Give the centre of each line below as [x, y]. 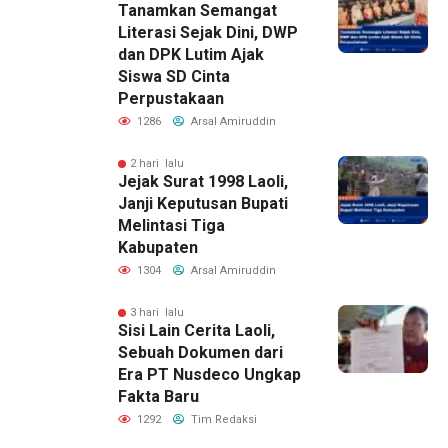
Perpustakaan [171, 99]
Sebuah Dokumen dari [200, 353]
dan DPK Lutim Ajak [191, 55]
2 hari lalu [157, 164]
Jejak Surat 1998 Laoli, [203, 182]
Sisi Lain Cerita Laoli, [196, 331]
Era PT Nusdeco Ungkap [209, 375]
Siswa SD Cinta [174, 77]
